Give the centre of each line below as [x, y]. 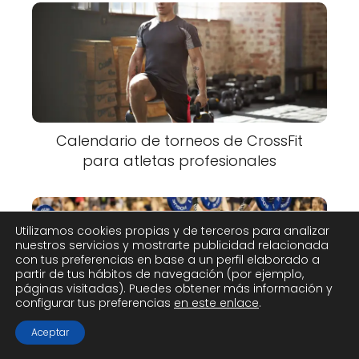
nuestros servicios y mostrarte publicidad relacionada [172, 245]
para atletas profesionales [179, 160]
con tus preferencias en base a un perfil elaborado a [167, 260]
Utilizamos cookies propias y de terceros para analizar [172, 231]
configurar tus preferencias [95, 303]
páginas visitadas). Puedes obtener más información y [174, 288]
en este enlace [216, 303]
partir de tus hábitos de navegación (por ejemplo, [159, 274]
